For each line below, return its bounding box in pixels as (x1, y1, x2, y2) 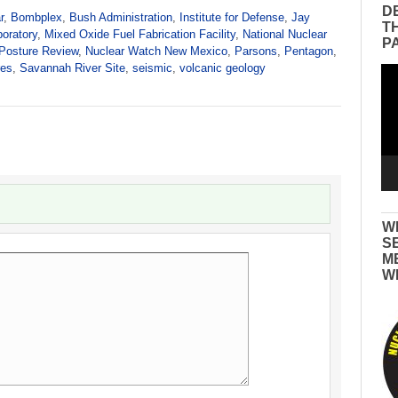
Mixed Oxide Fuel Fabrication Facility (44, 27, 235, 41)
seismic (132, 60, 172, 75)
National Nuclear (243, 27, 327, 41)
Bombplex (11, 10, 62, 24)
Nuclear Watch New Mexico (85, 44, 227, 58)
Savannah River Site (20, 60, 125, 75)
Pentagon (284, 44, 333, 58)
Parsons (235, 44, 277, 58)
